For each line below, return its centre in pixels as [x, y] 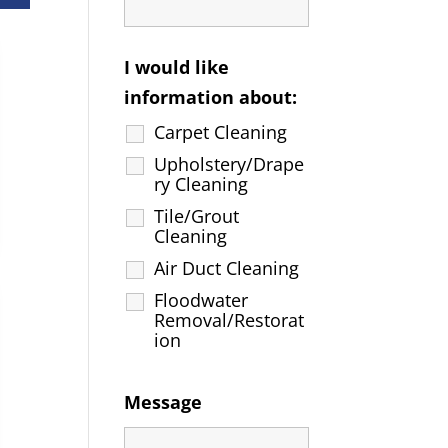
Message [163, 401]
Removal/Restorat [229, 319]
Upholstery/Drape [229, 163]
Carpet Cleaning [221, 131]
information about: [211, 96]
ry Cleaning [201, 183]
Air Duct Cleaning [227, 267]
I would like [177, 66]
